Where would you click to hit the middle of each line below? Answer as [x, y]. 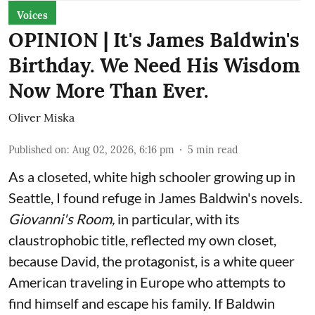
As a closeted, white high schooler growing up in [152, 176]
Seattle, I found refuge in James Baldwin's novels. [155, 197]
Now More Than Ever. [109, 90]
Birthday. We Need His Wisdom [154, 65]
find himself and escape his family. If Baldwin [142, 303]
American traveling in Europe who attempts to [147, 282]
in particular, [155, 218]
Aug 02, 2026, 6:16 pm [123, 149]
